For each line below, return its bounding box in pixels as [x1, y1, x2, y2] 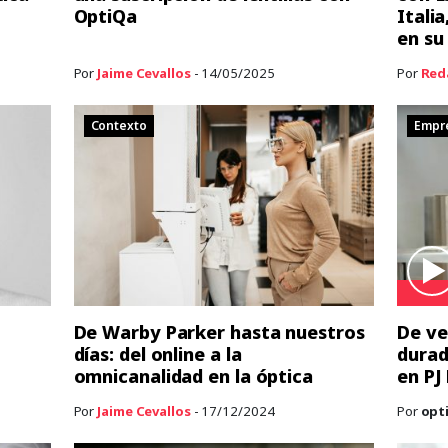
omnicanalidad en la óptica [73, 363, 313, 388]
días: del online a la [73, 341, 242, 366]
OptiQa [73, 3, 137, 28]
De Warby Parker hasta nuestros [73, 319, 365, 344]
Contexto [90, 117, 147, 135]
